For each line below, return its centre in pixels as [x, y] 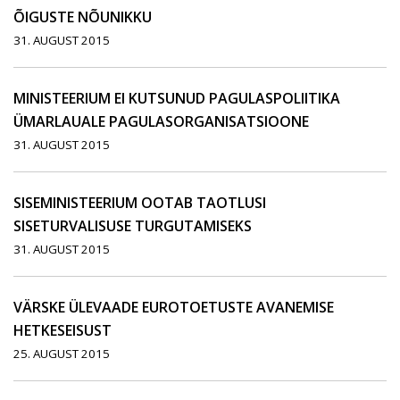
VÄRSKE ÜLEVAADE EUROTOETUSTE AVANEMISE [174, 308]
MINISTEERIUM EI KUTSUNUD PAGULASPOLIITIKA [177, 99]
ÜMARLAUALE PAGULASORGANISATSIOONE [161, 122]
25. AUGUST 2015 [62, 354]
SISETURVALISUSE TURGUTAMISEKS [133, 226]
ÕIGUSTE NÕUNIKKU [83, 17]
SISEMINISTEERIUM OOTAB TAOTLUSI [140, 203]
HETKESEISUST [62, 331]
